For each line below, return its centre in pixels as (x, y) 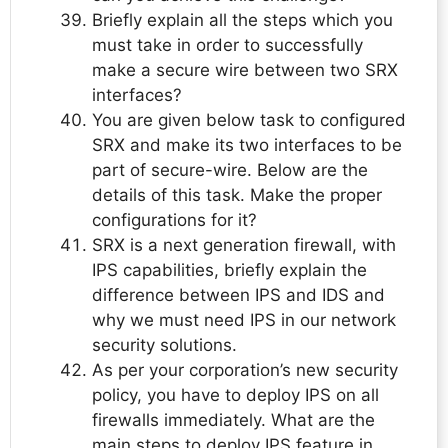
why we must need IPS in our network (244, 320)
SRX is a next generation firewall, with (244, 245)
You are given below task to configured (249, 120)
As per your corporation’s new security (245, 370)
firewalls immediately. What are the (233, 420)
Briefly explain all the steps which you (242, 20)
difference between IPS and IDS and (238, 295)
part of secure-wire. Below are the (230, 170)
